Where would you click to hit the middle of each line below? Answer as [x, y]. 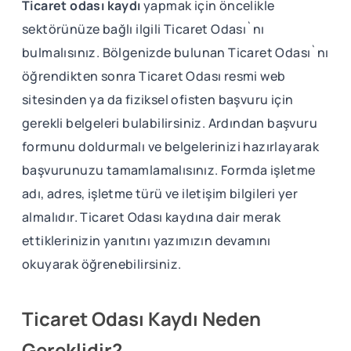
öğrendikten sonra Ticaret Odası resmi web [154, 76]
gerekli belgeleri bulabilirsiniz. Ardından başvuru [170, 123]
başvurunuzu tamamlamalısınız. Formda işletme [169, 170]
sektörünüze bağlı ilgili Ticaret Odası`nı [143, 29]
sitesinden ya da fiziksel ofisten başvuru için [158, 99]
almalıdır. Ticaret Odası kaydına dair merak [152, 217]
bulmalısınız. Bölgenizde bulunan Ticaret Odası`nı [175, 52]
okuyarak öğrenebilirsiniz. [102, 264]
